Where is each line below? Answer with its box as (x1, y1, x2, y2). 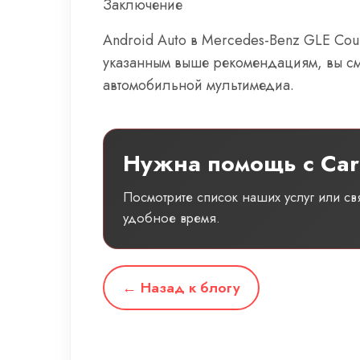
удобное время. (123, 207, 220, 227)
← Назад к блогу (122, 277, 240, 298)
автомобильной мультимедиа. (103, 75, 294, 96)
